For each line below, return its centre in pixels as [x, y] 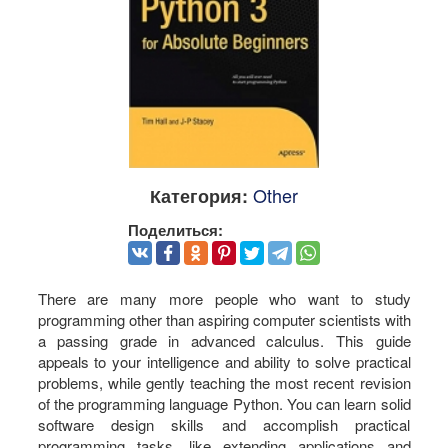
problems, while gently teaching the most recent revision [224, 382]
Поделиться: [175, 230]
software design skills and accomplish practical [224, 424]
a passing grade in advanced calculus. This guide [224, 340]
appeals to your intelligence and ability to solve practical [224, 361]
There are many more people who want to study [224, 298]
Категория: [199, 196]
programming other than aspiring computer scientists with [224, 319]
